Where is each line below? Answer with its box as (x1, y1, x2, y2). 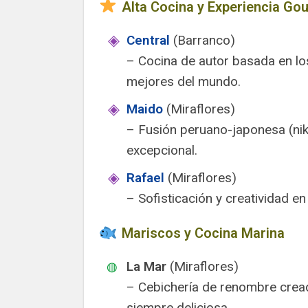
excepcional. (126, 142, 197, 158)
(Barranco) (170, 32, 235, 48)
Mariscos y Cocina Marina (118, 225, 285, 241)
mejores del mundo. (126, 74, 241, 89)
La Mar (126, 258, 166, 274)
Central (126, 32, 170, 48)
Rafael (126, 170, 164, 186)
